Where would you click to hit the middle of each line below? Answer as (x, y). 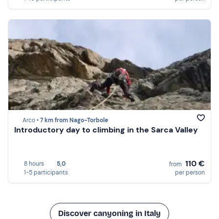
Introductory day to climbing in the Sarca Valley (106, 130)
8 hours (34, 164)
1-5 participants (46, 172)
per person (190, 172)
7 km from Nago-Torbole (74, 120)
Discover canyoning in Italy (109, 213)
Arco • (31, 120)
